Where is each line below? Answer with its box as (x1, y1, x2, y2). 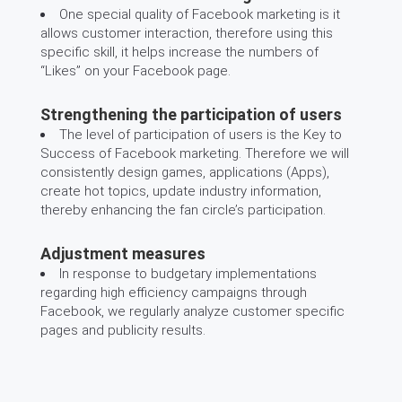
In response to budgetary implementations (59, 266, 317, 282)
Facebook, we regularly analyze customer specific (40, 303, 345, 319)
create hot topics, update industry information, (40, 183, 321, 199)
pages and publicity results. (40, 322, 205, 338)
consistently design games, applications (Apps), (40, 164, 329, 180)
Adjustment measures (40, 244, 205, 263)
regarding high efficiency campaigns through (40, 284, 307, 301)
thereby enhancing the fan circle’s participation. (40, 202, 326, 218)
